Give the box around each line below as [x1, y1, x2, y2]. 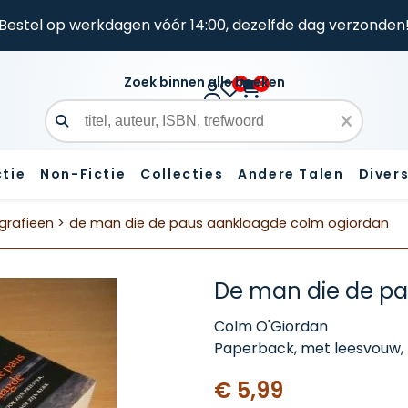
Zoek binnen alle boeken [123, 73, 285, 91]
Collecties [140, 165, 224, 183]
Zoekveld [55, 119, 119, 141]
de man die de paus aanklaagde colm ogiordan [69, 214, 390, 232]
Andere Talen [238, 165, 344, 183]
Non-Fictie [40, 165, 127, 183]
